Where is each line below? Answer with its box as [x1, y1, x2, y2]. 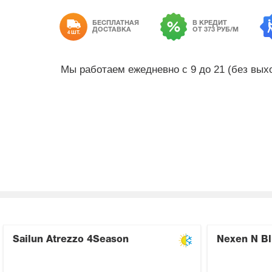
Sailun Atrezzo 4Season [13, 236, 129, 245]
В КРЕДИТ [192, 20, 227, 27]
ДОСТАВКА [92, 27, 131, 33]
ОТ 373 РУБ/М [192, 27, 239, 33]
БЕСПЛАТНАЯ [92, 20, 139, 27]
